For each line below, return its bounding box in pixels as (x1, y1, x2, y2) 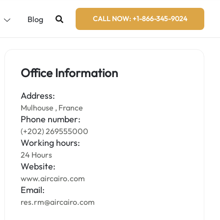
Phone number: (21, 113, 81, 125)
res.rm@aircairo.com (21, 197, 95, 207)
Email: (21, 184, 45, 195)
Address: (21, 90, 55, 101)
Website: (21, 161, 56, 172)
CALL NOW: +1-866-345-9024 (93, 14, 187, 23)
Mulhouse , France (21, 103, 83, 112)
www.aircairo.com (21, 173, 85, 183)
